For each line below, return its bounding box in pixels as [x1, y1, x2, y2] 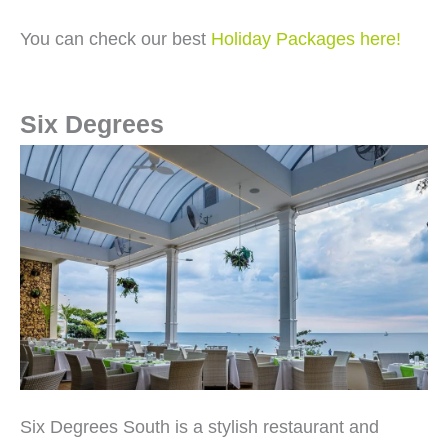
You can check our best [20, 29, 211, 50]
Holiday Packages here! [211, 29, 401, 50]
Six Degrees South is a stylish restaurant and [20, 416, 379, 437]
